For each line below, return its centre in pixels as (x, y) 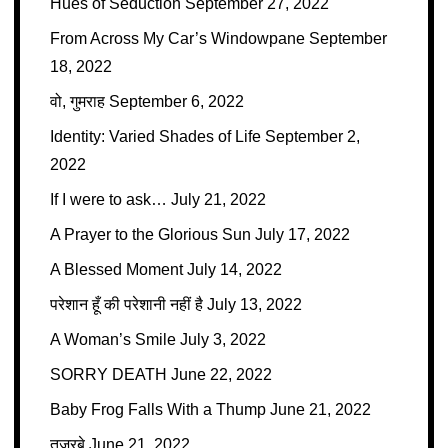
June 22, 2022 (221, 374)
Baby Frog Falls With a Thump (157, 409)
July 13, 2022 (254, 304)
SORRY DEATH (108, 374)
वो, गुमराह (77, 101)
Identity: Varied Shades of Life (155, 136)
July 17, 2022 (302, 234)
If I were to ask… (108, 199)
